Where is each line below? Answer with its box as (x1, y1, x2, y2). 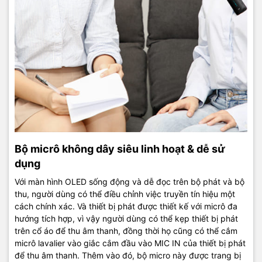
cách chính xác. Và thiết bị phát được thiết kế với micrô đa (15, 201, 237, 212)
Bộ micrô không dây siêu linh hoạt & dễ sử (15, 143, 225, 156)
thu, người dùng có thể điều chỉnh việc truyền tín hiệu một (15, 189, 235, 199)
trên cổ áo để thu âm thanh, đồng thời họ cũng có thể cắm (15, 226, 237, 236)
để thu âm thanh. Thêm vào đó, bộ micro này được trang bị (15, 250, 241, 261)
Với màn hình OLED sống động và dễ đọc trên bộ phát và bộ (15, 177, 244, 187)
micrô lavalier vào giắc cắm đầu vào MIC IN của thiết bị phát (15, 238, 246, 249)
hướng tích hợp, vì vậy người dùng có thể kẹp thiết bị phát (15, 213, 238, 224)
